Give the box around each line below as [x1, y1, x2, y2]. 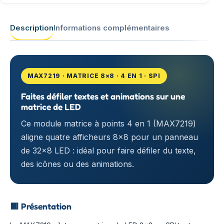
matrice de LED [21, 101, 81, 112]
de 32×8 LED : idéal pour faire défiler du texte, [21, 145, 196, 155]
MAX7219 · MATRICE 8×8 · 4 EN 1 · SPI [27, 72, 160, 79]
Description [10, 22, 53, 32]
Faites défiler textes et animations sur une [21, 91, 185, 101]
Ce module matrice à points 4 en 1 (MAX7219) [21, 118, 196, 128]
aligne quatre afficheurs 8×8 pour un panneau [21, 132, 198, 142]
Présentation [19, 201, 71, 211]
